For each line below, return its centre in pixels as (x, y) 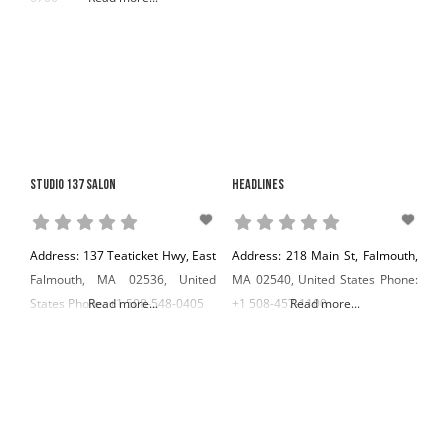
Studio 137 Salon (73, 186)
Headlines (257, 186)
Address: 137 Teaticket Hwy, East (123, 256)
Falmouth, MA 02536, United (123, 280)
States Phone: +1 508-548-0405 (117, 304)
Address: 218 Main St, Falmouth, (325, 256)
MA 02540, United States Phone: (324, 280)
